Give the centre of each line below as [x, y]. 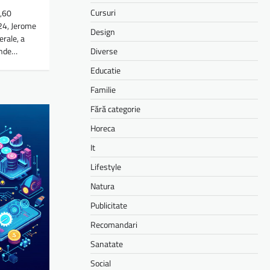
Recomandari [114, 224]
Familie [103, 89]
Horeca [103, 128]
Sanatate [107, 243]
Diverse [104, 51]
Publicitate [109, 205]
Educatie [105, 70]
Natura [102, 186]
